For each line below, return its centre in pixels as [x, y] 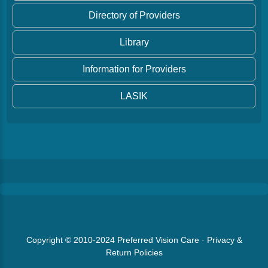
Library [134, 42]
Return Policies [134, 252]
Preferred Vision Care [158, 240]
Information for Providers [134, 69]
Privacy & [224, 240]
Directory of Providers [134, 15]
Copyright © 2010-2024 [71, 240]
